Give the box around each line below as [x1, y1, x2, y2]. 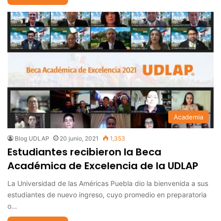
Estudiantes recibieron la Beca [7, 145, 161, 159]
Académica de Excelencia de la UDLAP [7, 158, 198, 173]
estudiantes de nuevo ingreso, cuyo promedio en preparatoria [7, 190, 207, 199]
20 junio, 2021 [60, 134, 99, 142]
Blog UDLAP [15, 134, 49, 142]
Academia [174, 112, 203, 121]
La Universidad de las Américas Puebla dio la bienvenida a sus [7, 179, 208, 187]
